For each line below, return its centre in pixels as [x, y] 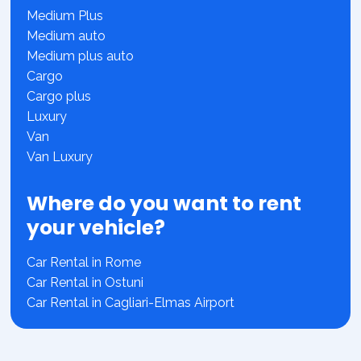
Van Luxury [60, 157]
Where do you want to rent [164, 204]
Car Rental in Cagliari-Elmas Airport [131, 303]
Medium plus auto [81, 56]
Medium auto [66, 36]
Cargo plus [59, 97]
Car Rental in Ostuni [85, 283]
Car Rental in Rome [84, 263]
